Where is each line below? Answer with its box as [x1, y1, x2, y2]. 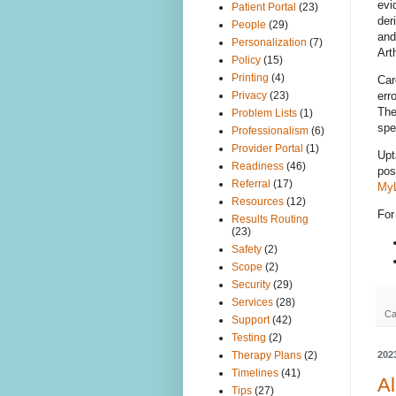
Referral [232, 178, 270, 191]
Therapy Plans [232, 349, 301, 362]
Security [232, 278, 270, 292]
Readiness [232, 160, 284, 173]
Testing [232, 331, 266, 345]
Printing [232, 72, 269, 85]
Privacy [232, 89, 267, 103]
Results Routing [232, 213, 308, 226]
